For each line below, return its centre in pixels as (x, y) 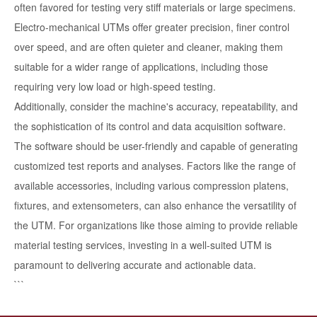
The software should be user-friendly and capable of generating (156, 146)
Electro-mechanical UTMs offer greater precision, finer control (152, 27)
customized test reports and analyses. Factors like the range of (155, 166)
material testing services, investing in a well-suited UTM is (143, 245)
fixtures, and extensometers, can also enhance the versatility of (155, 206)
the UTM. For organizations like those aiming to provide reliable (156, 225)
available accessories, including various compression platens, (151, 186)
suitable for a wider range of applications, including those (141, 67)
